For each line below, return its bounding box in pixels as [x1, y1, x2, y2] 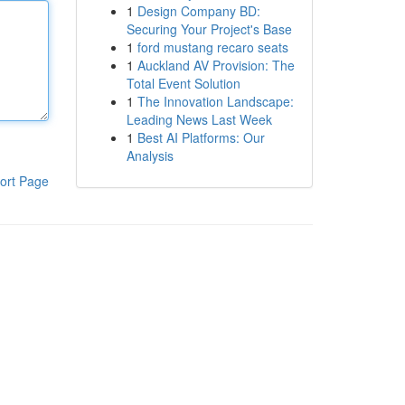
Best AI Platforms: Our [137, 128, 265, 146]
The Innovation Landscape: [137, 92, 294, 110]
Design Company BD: [137, 2, 260, 20]
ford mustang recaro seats [137, 38, 288, 56]
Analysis [126, 146, 174, 165]
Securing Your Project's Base [126, 20, 292, 38]
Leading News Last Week [126, 110, 272, 128]
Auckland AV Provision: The [137, 56, 295, 74]
